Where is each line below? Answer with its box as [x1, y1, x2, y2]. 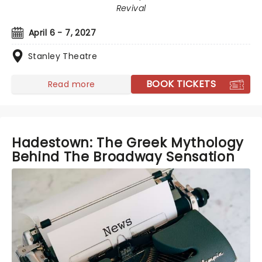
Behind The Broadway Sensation [12, 147, 235, 166]
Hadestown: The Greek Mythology [12, 133, 244, 152]
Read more [47, 78, 95, 90]
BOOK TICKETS [146, 77, 216, 91]
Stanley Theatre [28, 50, 98, 62]
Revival [116, 2, 146, 14]
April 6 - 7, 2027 [29, 27, 96, 39]
